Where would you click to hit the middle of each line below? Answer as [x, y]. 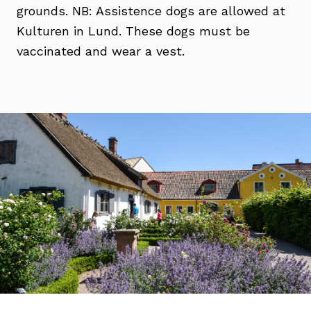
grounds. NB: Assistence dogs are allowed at [151, 11]
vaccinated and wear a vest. [101, 51]
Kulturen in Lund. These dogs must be [133, 31]
